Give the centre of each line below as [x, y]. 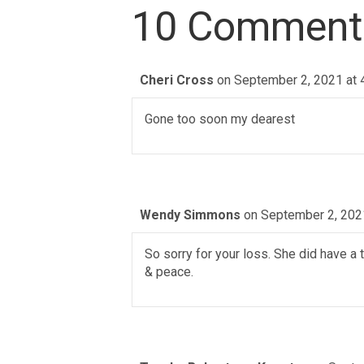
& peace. [169, 272]
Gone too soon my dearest [220, 119]
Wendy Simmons [190, 215]
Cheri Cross [177, 80]
